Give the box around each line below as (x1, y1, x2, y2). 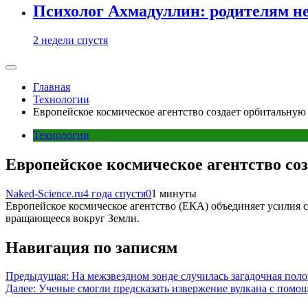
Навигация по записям (5, 238, 177, 256)
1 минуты (151, 187, 197, 199)
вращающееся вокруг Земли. (5, 212, 140, 224)
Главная (33, 80, 70, 93)
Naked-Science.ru (5, 187, 83, 199)
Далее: (5, 283, 36, 295)
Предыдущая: (5, 270, 69, 283)
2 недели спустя (33, 34, 108, 46)
